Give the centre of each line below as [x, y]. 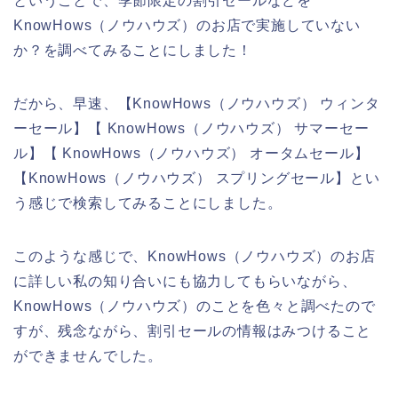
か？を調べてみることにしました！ [133, 50]
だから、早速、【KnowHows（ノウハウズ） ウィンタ [197, 103]
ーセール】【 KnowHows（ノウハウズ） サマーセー [191, 128]
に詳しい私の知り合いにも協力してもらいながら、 [185, 281]
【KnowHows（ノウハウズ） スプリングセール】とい [197, 178]
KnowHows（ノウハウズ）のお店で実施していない [187, 25]
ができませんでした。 [88, 355]
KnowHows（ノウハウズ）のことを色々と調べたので [195, 306]
